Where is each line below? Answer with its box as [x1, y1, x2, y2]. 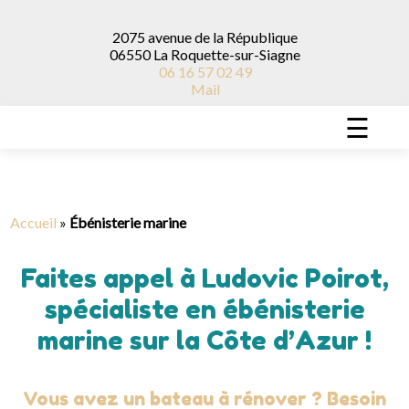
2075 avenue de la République [112, 28, 298, 47]
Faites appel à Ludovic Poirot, [20, 263, 389, 295]
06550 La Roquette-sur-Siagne [110, 46, 300, 64]
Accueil [10, 214, 58, 232]
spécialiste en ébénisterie [44, 294, 365, 326]
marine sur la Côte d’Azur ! [37, 325, 372, 357]
